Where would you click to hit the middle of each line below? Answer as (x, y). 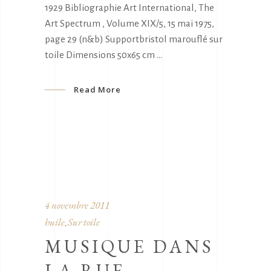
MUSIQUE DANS (129, 247)
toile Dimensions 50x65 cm (101, 54)
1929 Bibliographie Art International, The (129, 7)
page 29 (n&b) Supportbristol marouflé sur (134, 39)
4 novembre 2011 (77, 205)
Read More (97, 90)
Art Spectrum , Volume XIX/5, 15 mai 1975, (129, 23)
